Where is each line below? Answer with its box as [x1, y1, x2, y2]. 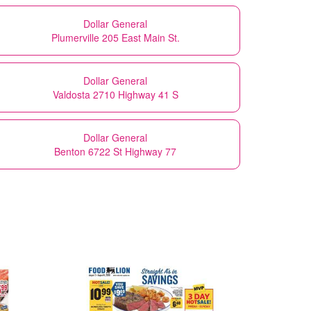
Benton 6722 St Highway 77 [54, 144, 176, 158]
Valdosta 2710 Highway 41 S [52, 87, 178, 101]
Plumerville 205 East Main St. [51, 30, 180, 44]
